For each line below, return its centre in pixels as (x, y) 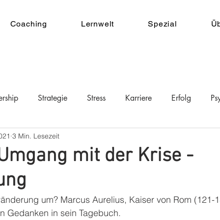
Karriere (138, 98)
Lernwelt (97, 24)
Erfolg (181, 98)
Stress (96, 98)
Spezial (163, 24)
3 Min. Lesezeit (36, 136)
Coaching (28, 24)
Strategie (53, 98)
